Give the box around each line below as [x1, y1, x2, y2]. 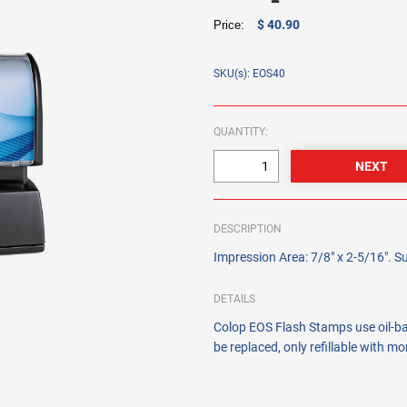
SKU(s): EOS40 [213, 67, 286, 81]
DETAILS [213, 293, 256, 306]
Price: [213, 18, 253, 33]
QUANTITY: [213, 125, 269, 139]
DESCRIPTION [213, 223, 283, 236]
